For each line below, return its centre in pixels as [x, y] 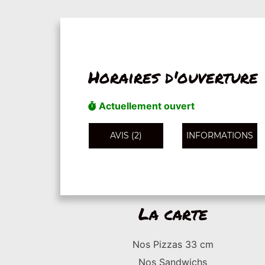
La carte [173, 214]
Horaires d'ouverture [173, 77]
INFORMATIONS [219, 135]
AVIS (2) [126, 135]
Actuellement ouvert [145, 106]
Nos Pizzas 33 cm [173, 244]
